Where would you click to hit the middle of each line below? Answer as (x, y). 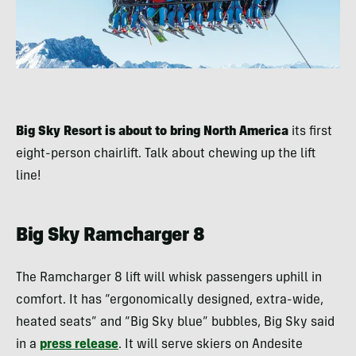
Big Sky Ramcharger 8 (110, 237)
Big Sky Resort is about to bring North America (152, 132)
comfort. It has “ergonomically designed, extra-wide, (170, 301)
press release (79, 345)
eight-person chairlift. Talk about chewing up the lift (166, 155)
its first (310, 132)
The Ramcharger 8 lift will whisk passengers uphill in (169, 279)
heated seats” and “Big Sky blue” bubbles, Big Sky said (175, 323)
